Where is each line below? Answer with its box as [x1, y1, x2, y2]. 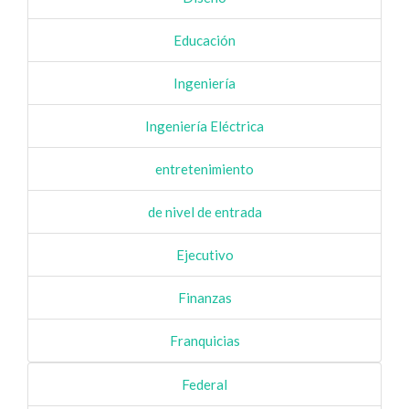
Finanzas [177, 289, 232, 306]
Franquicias [169, 332, 240, 349]
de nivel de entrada [147, 204, 262, 220]
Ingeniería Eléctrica [145, 118, 264, 134]
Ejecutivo [175, 246, 234, 263]
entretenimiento [155, 161, 254, 177]
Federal [182, 376, 227, 393]
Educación [173, 32, 236, 48]
